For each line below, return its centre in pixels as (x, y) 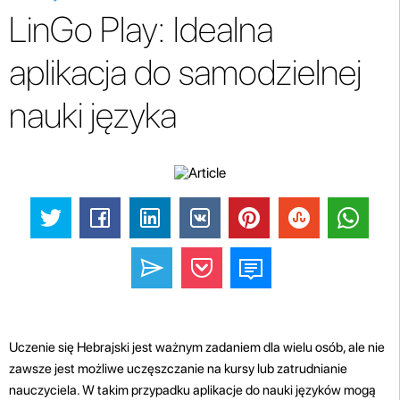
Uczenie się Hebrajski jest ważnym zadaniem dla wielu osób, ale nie (197, 347)
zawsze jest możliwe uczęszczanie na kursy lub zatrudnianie (178, 368)
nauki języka (93, 115)
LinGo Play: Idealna (141, 29)
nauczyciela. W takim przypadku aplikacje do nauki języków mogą (192, 390)
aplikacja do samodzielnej (185, 72)
